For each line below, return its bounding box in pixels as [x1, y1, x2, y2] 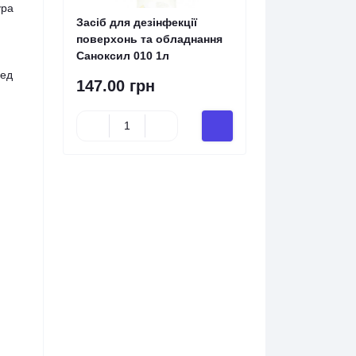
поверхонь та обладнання [76, 33, 222, 45]
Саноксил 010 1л [76, 49, 169, 62]
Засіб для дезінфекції [76, 16, 197, 29]
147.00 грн [76, 77, 155, 95]
